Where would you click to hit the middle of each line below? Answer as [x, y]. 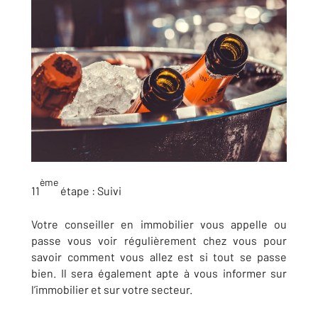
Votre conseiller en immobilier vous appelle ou [159, 224]
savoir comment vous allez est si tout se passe [159, 257]
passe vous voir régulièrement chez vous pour [159, 241]
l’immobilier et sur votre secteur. [112, 290]
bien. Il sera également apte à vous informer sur [159, 273]
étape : [77, 191]
